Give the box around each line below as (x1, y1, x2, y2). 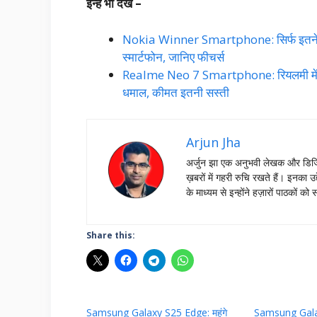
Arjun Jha (186, 134, 241, 151)
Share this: (86, 229, 135, 241)
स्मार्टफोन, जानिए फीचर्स (122, 48, 224, 65)
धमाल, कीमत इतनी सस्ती (122, 83, 229, 100)
